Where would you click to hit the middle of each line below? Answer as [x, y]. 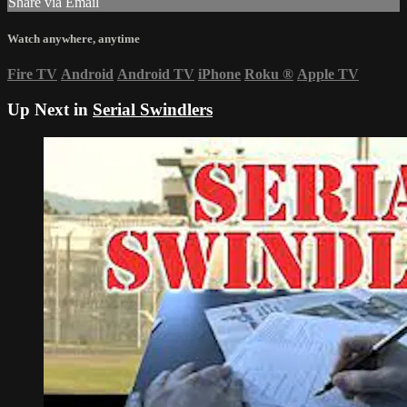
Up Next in [50, 110]
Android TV [156, 74]
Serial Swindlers [153, 110]
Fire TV [32, 74]
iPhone [219, 74]
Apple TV [328, 74]
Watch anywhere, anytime [74, 39]
